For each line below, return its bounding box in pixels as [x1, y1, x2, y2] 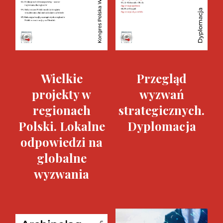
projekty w [32, 86, 91, 102]
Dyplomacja [127, 118, 196, 134]
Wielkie [40, 70, 83, 86]
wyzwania [34, 166, 89, 182]
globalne [36, 150, 87, 166]
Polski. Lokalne [18, 118, 105, 134]
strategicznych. [118, 102, 205, 118]
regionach [32, 102, 91, 118]
